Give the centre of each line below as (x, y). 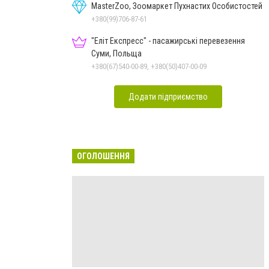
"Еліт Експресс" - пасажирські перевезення (168, 41)
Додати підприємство (168, 96)
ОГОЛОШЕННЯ (103, 156)
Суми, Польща (116, 53)
